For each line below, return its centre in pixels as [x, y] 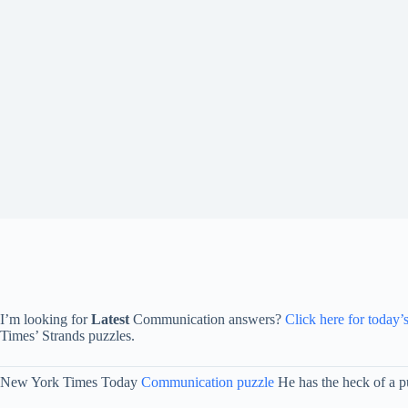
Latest [110, 319]
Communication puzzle [208, 382]
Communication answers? [207, 319]
